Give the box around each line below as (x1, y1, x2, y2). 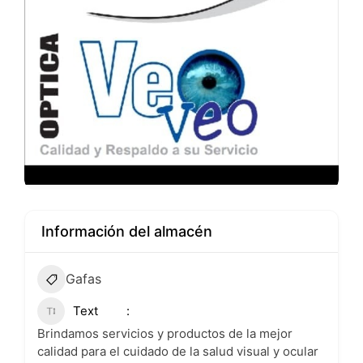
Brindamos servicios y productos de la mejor (37, 326, 293, 341)
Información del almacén (41, 223, 212, 240)
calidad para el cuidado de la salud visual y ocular (37, 344, 318, 359)
